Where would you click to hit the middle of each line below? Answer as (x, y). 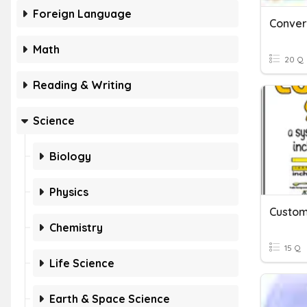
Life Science (82, 263)
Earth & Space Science (110, 299)
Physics (69, 192)
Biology (70, 156)
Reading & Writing (82, 85)
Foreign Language (82, 14)
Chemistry (76, 228)
